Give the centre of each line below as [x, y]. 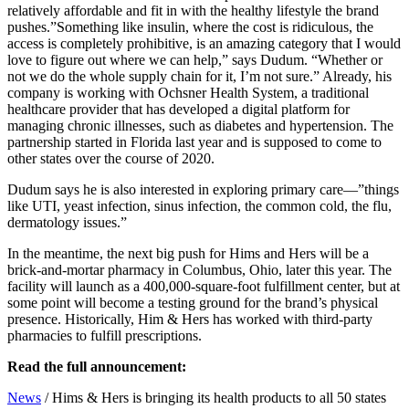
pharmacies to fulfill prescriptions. [105, 335]
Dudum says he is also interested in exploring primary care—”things [203, 189]
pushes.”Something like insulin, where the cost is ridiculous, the [190, 26]
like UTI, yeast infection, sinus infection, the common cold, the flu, [199, 205]
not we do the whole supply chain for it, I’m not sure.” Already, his [199, 76]
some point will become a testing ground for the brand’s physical [193, 302]
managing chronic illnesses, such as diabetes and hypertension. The [200, 125]
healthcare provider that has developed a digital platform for [178, 109]
